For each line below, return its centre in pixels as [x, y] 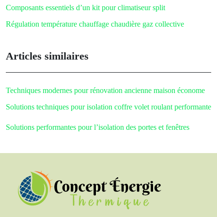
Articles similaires [47, 56]
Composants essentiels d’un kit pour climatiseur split [85, 7]
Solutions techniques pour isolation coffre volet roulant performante [108, 107]
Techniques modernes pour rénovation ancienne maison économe [105, 90]
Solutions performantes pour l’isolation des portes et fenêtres [98, 127]
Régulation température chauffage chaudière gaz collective [95, 24]
